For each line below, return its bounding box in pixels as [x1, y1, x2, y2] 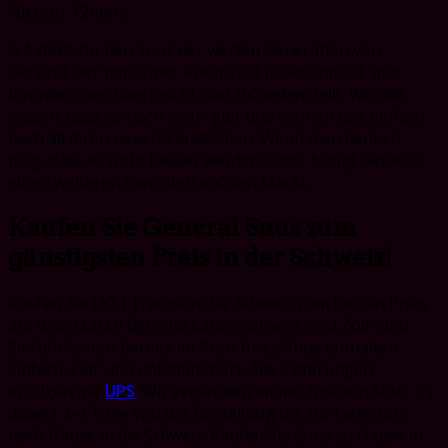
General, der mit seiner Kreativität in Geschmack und [8, 60, 400, 83]
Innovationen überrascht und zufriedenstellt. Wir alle [8, 82, 405, 105]
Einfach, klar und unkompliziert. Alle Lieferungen [8, 358, 373, 381]
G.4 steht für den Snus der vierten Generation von [8, 38, 381, 61]
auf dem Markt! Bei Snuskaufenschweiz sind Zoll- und [8, 314, 408, 337]
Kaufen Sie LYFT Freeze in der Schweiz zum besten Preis [8, 292, 427, 315]
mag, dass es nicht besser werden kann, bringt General [8, 148, 420, 171]
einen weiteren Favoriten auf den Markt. [8, 170, 309, 193]
